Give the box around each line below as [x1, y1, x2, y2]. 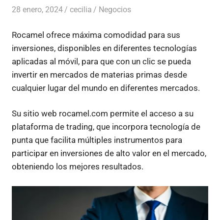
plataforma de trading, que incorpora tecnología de [12, 122, 200, 132]
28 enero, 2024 [12, 5, 63, 14]
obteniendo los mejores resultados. [12, 162, 143, 171]
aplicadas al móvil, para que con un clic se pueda [12, 56, 191, 66]
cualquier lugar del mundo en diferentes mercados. [12, 82, 200, 93]
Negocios [99, 5, 132, 14]
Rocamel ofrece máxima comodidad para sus [12, 29, 180, 40]
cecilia [70, 5, 92, 14]
